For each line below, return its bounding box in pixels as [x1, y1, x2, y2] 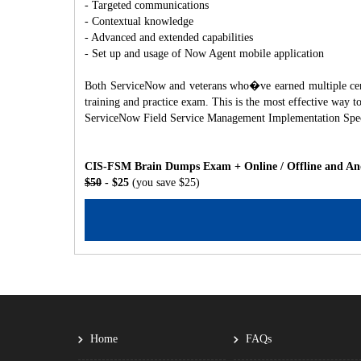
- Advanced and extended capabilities [85, 31, 253, 44]
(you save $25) [132, 176, 200, 189]
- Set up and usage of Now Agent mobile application [85, 48, 324, 60]
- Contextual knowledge [85, 15, 193, 27]
